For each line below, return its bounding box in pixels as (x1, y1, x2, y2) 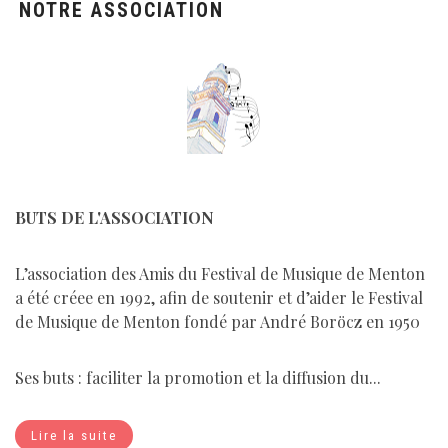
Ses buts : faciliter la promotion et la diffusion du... (15, 367, 381, 389)
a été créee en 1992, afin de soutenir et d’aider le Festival (15, 287, 423, 309)
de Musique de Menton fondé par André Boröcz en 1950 (15, 311, 420, 333)
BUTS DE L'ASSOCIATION (15, 207, 214, 229)
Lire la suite (31, 428, 117, 444)
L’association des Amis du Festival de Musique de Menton (15, 263, 425, 285)
